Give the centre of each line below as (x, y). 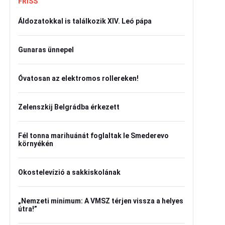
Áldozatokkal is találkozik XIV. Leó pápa (85, 21)
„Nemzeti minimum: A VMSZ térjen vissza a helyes (101, 201)
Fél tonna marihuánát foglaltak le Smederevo (93, 136)
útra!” (28, 209)
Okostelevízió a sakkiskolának (69, 172)
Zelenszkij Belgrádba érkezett (69, 107)
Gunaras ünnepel (46, 50)
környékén (36, 144)
